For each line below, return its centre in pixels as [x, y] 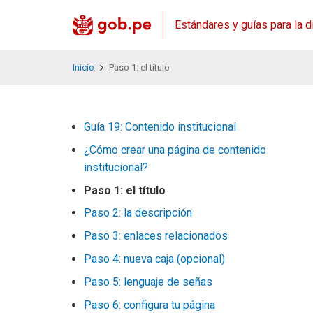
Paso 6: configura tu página [150, 305]
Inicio [83, 67]
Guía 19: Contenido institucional [160, 127]
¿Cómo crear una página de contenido [175, 150]
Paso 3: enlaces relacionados [156, 236]
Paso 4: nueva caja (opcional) [154, 259]
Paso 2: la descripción [138, 213]
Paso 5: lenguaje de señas [148, 282]
